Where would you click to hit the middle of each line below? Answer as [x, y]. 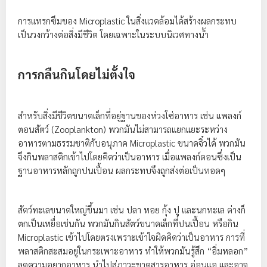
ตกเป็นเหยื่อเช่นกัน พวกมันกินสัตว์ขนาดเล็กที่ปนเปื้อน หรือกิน [128, 223]
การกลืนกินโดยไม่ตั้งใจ [77, 74]
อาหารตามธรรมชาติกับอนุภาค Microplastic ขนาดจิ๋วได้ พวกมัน [132, 143]
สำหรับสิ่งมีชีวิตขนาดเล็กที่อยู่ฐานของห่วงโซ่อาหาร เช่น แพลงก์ [130, 115]
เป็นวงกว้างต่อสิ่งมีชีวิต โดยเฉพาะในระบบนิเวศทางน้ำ [113, 34]
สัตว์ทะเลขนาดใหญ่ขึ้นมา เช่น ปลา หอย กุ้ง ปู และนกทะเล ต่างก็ [132, 209]
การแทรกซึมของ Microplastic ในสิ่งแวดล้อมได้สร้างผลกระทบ [127, 21]
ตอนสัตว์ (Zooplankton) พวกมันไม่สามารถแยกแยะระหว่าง [123, 129]
